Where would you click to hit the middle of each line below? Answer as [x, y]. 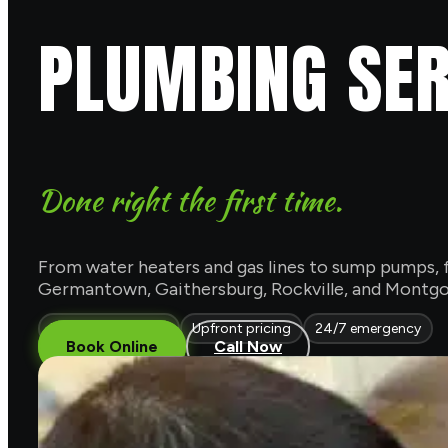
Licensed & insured [109, 329]
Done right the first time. [190, 199]
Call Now [248, 347]
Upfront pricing [241, 329]
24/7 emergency [368, 329]
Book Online [112, 347]
